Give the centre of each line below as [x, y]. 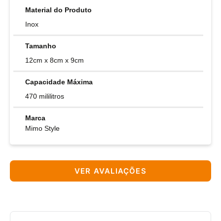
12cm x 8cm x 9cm [55, 60]
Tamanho [41, 46]
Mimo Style [42, 129]
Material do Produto [58, 10]
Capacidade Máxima [59, 82]
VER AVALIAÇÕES [110, 171]
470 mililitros [45, 96]
